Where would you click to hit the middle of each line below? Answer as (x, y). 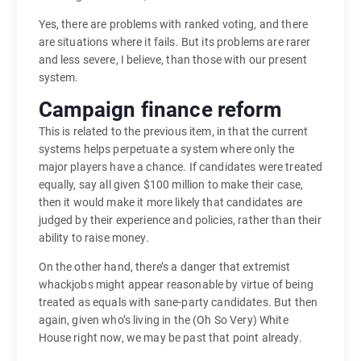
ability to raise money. (93, 238)
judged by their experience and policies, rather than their (180, 220)
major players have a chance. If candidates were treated (180, 167)
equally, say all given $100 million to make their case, (171, 185)
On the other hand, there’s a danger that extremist (164, 267)
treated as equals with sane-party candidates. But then (178, 303)
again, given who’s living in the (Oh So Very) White (163, 320)
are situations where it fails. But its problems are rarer (174, 42)
